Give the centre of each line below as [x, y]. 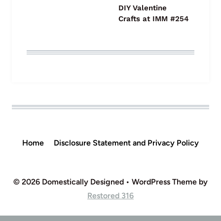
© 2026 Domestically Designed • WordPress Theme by [110, 182]
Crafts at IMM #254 [154, 18]
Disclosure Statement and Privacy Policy [126, 143]
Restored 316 [110, 195]
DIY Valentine [143, 8]
